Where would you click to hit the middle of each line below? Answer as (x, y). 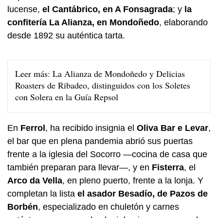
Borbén (23, 207)
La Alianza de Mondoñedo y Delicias (119, 74)
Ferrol (33, 128)
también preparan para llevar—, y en (80, 168)
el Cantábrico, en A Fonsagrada (108, 9)
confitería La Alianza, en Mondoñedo (83, 23)
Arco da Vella (35, 181)
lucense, (25, 9)
